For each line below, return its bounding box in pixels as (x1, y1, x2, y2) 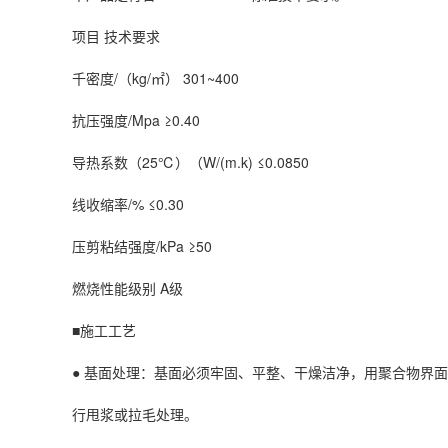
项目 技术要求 (72, 26, 164, 46)
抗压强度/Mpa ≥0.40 (72, 110, 204, 130)
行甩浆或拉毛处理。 (72, 404, 198, 424)
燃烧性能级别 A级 (72, 278, 187, 298)
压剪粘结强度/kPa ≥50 (72, 236, 216, 256)
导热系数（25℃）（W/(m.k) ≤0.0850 (72, 152, 313, 172)
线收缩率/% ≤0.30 (72, 194, 188, 214)
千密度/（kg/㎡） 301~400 (72, 68, 243, 88)
